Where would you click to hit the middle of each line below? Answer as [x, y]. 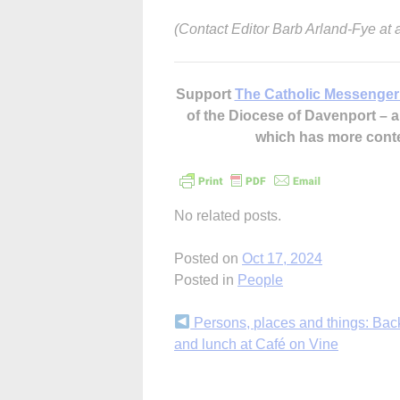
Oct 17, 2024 [282, 258]
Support [205, 94]
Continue [220, 327]
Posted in [206, 279]
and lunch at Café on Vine [256, 344]
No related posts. [228, 215]
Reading [216, 359]
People [260, 279]
